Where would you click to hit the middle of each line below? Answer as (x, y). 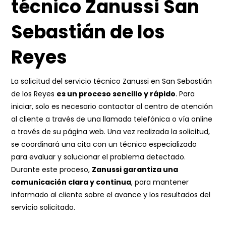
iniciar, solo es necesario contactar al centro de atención (112, 106)
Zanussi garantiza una (135, 169)
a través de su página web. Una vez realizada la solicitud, (111, 132)
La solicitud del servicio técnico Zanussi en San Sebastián (112, 81)
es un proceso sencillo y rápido (116, 94)
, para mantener (160, 182)
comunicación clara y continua (71, 182)
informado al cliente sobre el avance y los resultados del (111, 195)
